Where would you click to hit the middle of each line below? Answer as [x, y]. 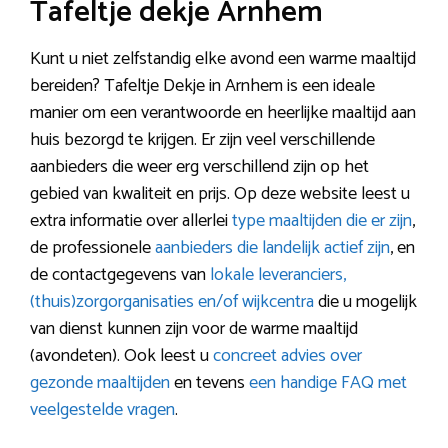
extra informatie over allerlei [131, 221]
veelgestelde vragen [102, 410]
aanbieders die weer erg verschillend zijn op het [199, 167]
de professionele [92, 248]
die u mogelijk [367, 302]
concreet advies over [287, 356]
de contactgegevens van [120, 275]
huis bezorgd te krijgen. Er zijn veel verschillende [202, 140]
